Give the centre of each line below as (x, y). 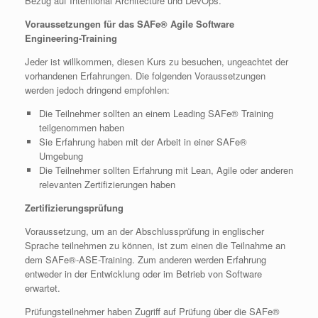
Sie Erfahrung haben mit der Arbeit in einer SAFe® (143, 141)
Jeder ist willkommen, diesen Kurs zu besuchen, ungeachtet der (157, 61)
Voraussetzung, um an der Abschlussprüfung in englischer (144, 231)
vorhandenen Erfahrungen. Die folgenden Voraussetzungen (145, 75)
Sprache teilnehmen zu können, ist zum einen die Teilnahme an (155, 245)
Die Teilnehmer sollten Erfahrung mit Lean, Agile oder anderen (166, 170)
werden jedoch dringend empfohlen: (97, 89)
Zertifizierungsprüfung (74, 207)
